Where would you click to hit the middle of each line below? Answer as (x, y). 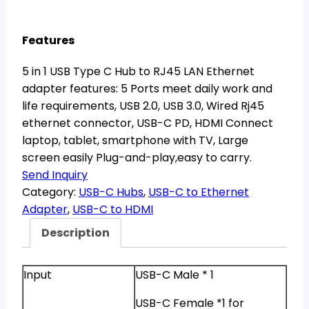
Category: (50, 192)
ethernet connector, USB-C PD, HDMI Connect (148, 123)
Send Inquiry (55, 175)
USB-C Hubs (111, 192)
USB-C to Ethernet (199, 192)
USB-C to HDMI (113, 209)
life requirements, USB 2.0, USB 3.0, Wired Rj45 (143, 106)
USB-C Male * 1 (175, 275)
